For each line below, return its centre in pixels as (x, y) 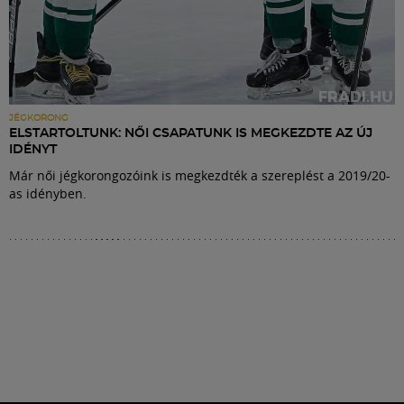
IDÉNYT (33, 150)
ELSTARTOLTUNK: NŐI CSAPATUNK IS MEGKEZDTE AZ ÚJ (191, 134)
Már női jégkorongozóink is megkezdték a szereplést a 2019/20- (200, 176)
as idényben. (48, 194)
